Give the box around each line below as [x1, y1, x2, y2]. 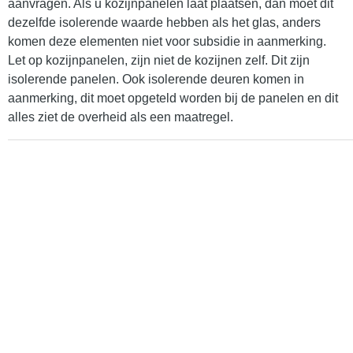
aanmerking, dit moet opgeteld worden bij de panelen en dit [8, 91, 338, 106]
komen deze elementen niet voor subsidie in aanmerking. [8, 35, 326, 49]
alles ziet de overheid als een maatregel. [8, 110, 233, 124]
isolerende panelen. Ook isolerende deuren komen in [8, 72, 304, 87]
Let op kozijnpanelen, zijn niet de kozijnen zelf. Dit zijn [8, 54, 310, 68]
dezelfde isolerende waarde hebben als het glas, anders [8, 16, 321, 30]
